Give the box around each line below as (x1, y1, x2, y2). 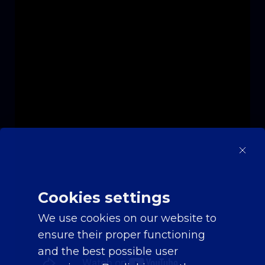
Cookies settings (38, 189, 170, 207)
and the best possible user (38, 245, 178, 258)
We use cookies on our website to (38, 212, 216, 225)
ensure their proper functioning (38, 228, 205, 242)
